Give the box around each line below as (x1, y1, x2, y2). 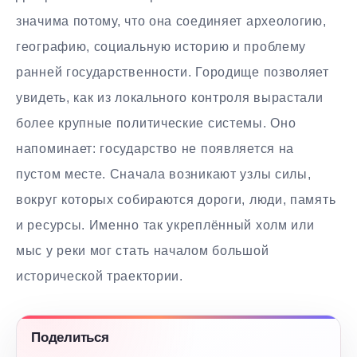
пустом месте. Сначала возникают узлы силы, (16, 167, 312, 181)
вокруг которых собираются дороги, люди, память (16, 192, 336, 206)
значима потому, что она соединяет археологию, (16, 14, 327, 28)
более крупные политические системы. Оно (16, 116, 296, 130)
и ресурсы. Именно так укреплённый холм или (16, 218, 315, 232)
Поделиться (31, 330, 109, 346)
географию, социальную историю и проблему (16, 39, 307, 53)
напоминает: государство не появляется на (16, 141, 295, 155)
